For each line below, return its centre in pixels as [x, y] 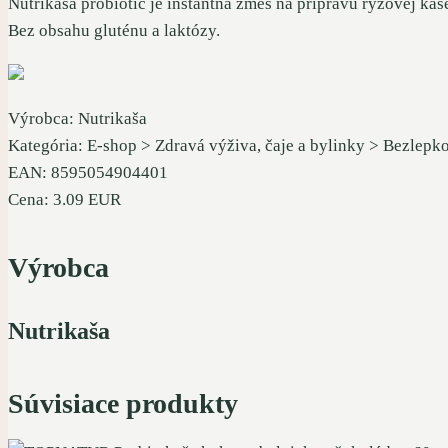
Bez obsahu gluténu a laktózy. [114, 30]
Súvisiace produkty [123, 403]
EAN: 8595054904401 [88, 172]
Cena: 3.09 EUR [64, 199]
